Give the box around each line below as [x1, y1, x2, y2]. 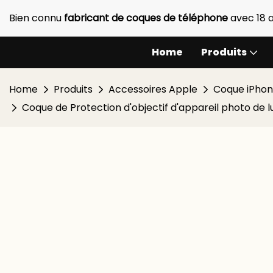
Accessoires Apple [108, 82, 197, 96]
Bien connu [9, 11, 64, 25]
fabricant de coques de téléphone [64, 11, 230, 25]
